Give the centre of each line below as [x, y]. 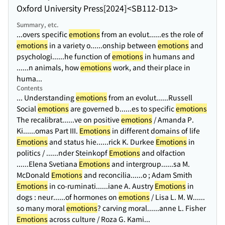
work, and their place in [151, 67]
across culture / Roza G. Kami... [99, 219]
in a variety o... [72, 45]
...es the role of [179, 34]
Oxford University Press [60, 8]
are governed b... [97, 108]
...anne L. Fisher [180, 208]
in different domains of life [155, 131]
